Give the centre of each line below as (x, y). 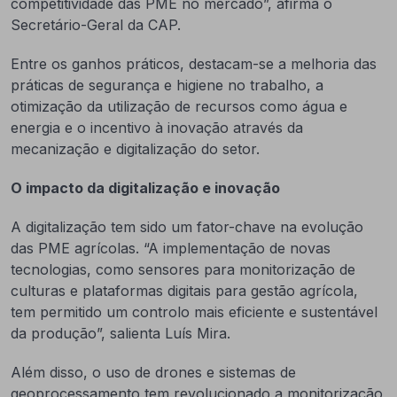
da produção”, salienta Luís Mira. (121, 333)
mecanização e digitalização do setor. (135, 149)
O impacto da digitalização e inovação (145, 188)
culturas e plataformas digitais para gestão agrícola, (184, 291)
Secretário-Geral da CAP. (96, 25)
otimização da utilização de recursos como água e (179, 106)
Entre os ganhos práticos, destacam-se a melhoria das (194, 64)
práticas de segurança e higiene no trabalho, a (167, 85)
